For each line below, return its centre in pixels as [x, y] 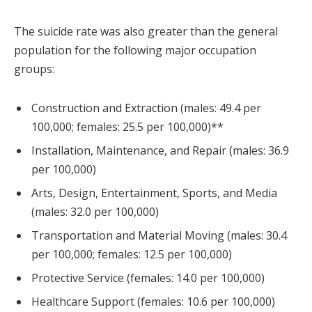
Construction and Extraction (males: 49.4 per [146, 108]
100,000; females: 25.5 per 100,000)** [127, 127]
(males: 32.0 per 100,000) [95, 212]
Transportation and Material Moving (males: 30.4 [159, 236]
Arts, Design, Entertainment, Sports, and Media [154, 193]
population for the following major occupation [135, 50]
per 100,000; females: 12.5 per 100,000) [132, 255]
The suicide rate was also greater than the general [146, 32]
